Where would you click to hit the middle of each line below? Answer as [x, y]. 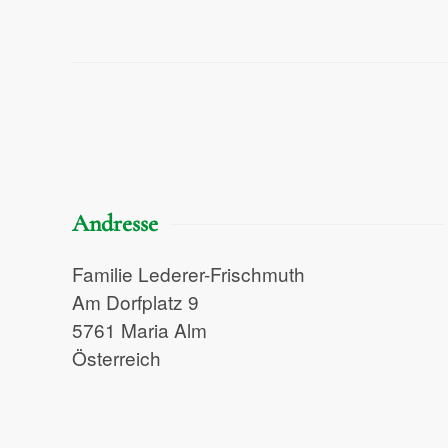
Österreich [116, 358]
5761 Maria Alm [139, 330]
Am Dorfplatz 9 [135, 302]
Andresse [115, 224]
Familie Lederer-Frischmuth [188, 274]
